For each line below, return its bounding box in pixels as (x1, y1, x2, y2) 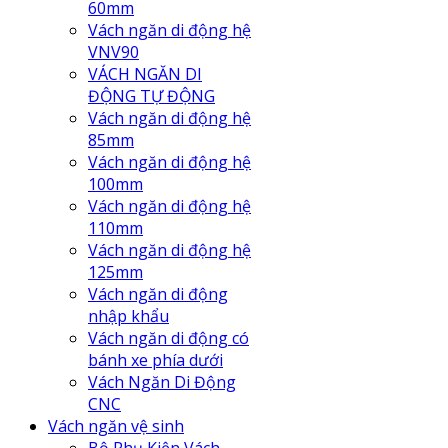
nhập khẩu (88, 305, 169, 328)
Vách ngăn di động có (88, 327, 249, 350)
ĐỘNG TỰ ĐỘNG (88, 85, 215, 108)
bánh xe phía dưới (88, 349, 223, 372)
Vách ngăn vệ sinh (48, 415, 184, 438)
